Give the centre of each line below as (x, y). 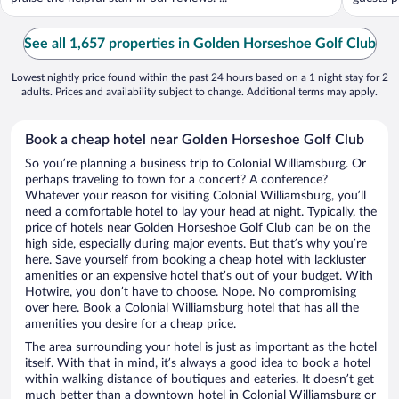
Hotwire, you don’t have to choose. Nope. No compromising (191, 293)
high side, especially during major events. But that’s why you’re (196, 244)
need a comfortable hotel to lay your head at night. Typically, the (201, 212)
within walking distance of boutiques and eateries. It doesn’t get (199, 380)
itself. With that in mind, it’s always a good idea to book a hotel (198, 364)
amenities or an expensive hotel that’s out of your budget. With (199, 277)
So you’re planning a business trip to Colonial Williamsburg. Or (195, 164)
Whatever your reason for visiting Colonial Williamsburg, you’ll (195, 196)
